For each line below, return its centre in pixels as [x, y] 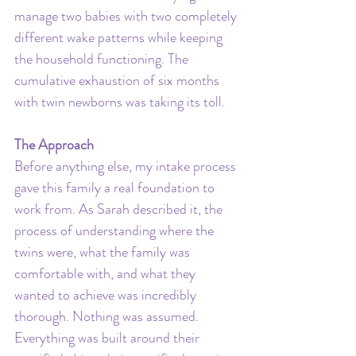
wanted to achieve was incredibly [107, 294]
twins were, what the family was [104, 252]
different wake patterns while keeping [120, 37]
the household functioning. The [103, 58]
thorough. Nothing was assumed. [108, 316]
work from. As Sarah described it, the [120, 209]
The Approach [54, 144]
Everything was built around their [108, 337]
